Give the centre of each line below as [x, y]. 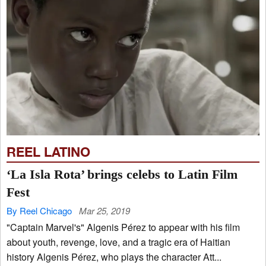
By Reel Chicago [39, 211]
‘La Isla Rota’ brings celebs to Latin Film [122, 175]
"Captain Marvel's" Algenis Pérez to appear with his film [123, 227]
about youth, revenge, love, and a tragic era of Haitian [20, 242]
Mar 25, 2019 [104, 211]
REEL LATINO [48, 152]
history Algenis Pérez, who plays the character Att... [129, 257]
